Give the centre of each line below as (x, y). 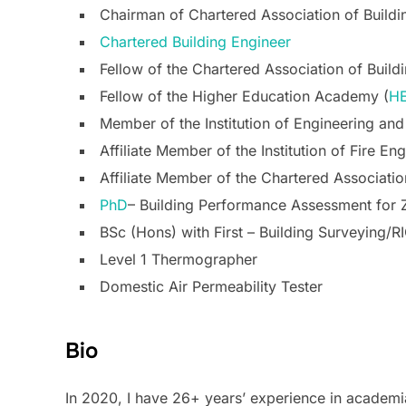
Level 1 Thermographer (179, 260)
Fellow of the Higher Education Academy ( (244, 97)
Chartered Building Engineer (195, 42)
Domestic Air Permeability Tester (211, 287)
